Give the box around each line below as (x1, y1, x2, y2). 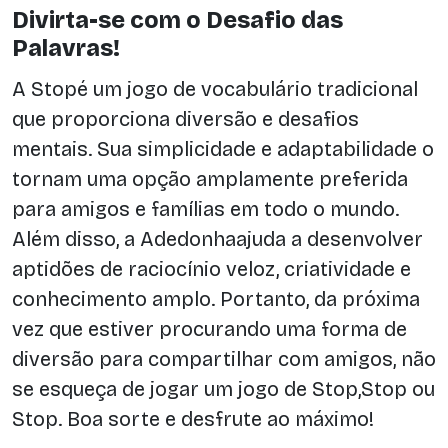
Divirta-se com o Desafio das (12, 5, 343, 34)
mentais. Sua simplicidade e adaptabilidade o (12, 136, 434, 161)
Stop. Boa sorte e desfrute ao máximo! (12, 406, 374, 431)
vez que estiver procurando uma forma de (12, 316, 407, 341)
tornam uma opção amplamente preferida (12, 166, 408, 191)
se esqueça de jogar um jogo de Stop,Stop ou (12, 376, 435, 401)
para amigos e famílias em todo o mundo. (12, 196, 399, 221)
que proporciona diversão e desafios (12, 106, 359, 131)
